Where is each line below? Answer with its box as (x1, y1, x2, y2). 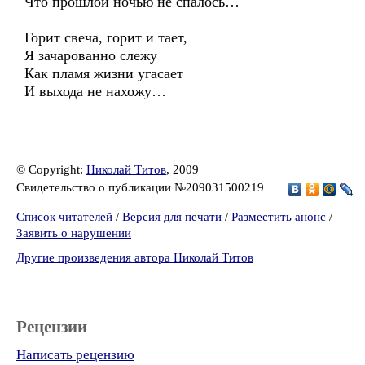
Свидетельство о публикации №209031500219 (16, 180, 267, 194)
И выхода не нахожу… (24, 83, 166, 99)
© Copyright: (16, 163, 86, 176)
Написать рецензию (16, 347, 134, 363)
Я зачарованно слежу (24, 47, 157, 64)
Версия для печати (122, 210, 222, 223)
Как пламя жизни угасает (24, 65, 183, 81)
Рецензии (16, 317, 87, 336)
